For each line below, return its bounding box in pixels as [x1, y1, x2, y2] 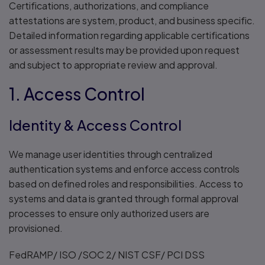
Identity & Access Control [9, 116, 182, 134]
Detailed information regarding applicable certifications [9, 29, 250, 41]
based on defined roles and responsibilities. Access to [9, 177, 243, 190]
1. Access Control [9, 83, 148, 104]
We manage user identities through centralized [9, 148, 212, 160]
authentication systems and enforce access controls [9, 163, 240, 175]
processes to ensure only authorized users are [9, 207, 209, 219]
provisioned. [9, 222, 63, 234]
